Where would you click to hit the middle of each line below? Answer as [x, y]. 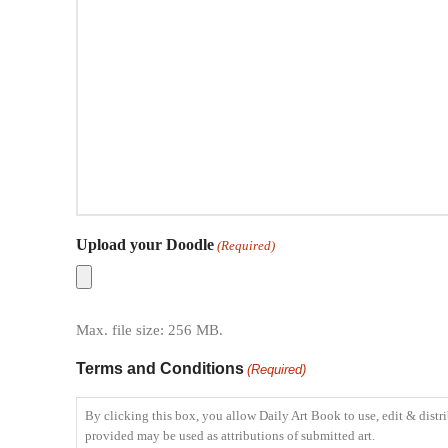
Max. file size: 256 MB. [149, 330]
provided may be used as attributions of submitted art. [230, 436]
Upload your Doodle [145, 244]
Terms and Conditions [160, 368]
